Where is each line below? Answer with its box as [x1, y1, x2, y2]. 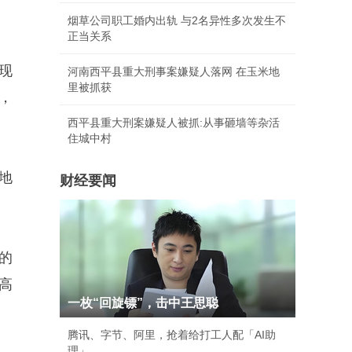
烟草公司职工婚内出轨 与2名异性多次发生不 [68, 14, 286, 27]
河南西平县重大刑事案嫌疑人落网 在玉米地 [68, 65, 280, 78]
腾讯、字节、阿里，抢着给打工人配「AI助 [68, 328, 276, 341]
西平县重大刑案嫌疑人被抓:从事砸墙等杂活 [68, 116, 280, 129]
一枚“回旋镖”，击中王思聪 [68, 296, 218, 310]
